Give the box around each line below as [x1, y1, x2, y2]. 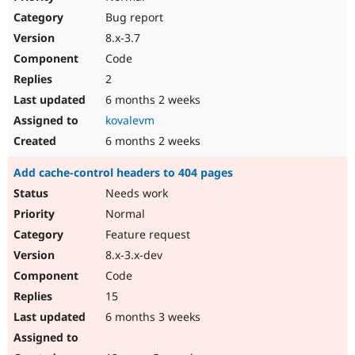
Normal [102, 206, 145, 222]
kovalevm [105, 113, 155, 128]
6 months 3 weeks [102, 309, 200, 325]
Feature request [102, 227, 190, 242]
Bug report [102, 10, 163, 25]
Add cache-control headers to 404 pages [13, 165, 233, 181]
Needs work [102, 185, 168, 201]
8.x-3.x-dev [102, 247, 162, 263]
